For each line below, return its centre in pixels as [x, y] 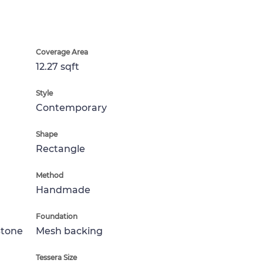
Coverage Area [62, 52]
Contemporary [71, 108]
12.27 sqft [58, 67]
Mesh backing [69, 231]
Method [50, 175]
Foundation [57, 216]
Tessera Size [56, 257]
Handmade [63, 190]
